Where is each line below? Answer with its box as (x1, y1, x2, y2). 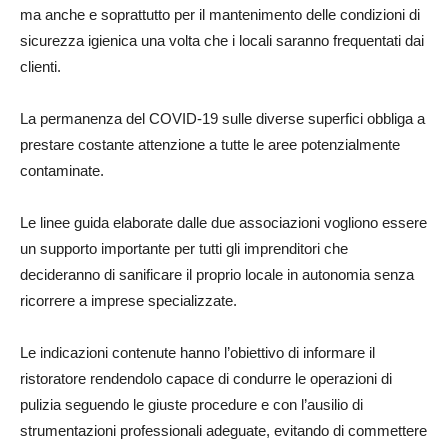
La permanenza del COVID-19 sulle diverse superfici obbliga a (20, 109, 425, 127)
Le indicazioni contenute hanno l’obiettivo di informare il (20, 343, 375, 361)
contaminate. (20, 161, 108, 179)
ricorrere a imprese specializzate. (20, 291, 237, 309)
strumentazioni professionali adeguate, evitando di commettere (20, 421, 427, 439)
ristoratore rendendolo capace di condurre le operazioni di (20, 369, 392, 387)
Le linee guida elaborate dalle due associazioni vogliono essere (20, 213, 427, 231)
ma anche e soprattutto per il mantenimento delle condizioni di (20, 5, 420, 23)
